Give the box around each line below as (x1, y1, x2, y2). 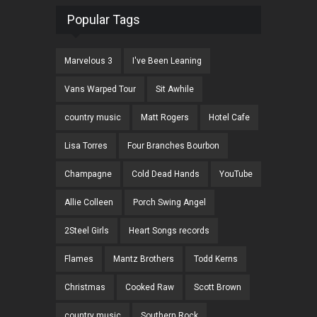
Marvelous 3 (64, 56, 113, 67)
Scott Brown (194, 282, 241, 293)
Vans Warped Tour (64, 84, 136, 95)
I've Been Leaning (132, 56, 202, 67)
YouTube (219, 169, 253, 180)
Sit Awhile (156, 84, 194, 95)
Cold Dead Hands (132, 169, 200, 180)
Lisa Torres (64, 141, 108, 151)
